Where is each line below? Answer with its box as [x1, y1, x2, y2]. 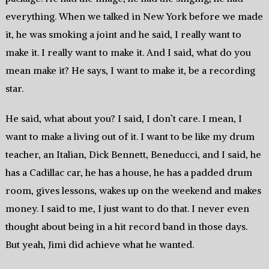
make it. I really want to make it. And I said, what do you [5, 46, 251, 59]
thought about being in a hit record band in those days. [5, 220, 247, 233]
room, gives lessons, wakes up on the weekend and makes [5, 184, 261, 197]
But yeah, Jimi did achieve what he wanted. [5, 238, 194, 251]
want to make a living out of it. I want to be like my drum [5, 130, 255, 143]
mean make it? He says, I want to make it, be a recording [5, 64, 255, 77]
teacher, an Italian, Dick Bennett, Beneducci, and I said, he [5, 148, 261, 161]
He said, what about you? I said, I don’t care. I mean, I [5, 112, 242, 125]
